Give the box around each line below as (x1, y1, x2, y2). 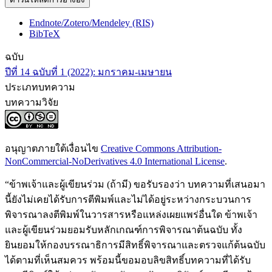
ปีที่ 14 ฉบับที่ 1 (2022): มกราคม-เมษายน (5, 67, 172, 78)
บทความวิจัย (5, 97, 58, 108)
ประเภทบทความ (5, 82, 75, 93)
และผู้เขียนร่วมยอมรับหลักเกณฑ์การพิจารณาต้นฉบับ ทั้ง (5, 225, 242, 236)
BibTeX (29, 29, 60, 39)
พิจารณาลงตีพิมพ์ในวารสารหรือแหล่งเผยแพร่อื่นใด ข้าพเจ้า (5, 209, 257, 220)
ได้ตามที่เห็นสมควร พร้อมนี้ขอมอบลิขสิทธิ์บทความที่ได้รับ (5, 255, 251, 266)
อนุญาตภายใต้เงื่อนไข (5, 143, 101, 154)
